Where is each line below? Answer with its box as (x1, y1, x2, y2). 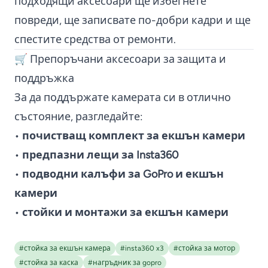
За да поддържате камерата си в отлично (14, 90, 231, 104)
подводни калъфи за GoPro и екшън (22, 167, 224, 181)
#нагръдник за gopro (88, 258, 162, 267)
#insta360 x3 (120, 243, 164, 252)
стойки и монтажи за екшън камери (22, 205, 229, 219)
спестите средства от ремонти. (14, 32, 176, 46)
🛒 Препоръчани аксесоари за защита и (14, 52, 226, 66)
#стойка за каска (19, 258, 78, 267)
